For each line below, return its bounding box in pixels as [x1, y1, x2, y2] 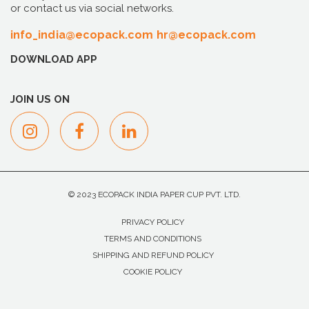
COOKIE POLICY [123, 266, 182, 277]
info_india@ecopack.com [10, 28, 154, 41]
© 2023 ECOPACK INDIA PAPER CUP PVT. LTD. [68, 189, 241, 199]
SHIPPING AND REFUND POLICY [92, 250, 214, 260]
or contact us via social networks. [10, 1, 174, 14]
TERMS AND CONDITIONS [104, 233, 201, 243]
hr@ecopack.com [156, 28, 257, 41]
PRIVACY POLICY [121, 217, 184, 227]
